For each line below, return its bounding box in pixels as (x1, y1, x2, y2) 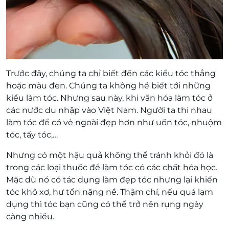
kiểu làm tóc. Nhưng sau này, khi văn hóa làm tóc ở (6, 93, 213, 103)
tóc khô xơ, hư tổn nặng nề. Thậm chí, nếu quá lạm (6, 187, 213, 197)
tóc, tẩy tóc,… (6, 130, 58, 140)
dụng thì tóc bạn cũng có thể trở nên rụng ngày (6, 199, 203, 209)
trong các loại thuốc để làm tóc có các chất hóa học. (6, 163, 217, 172)
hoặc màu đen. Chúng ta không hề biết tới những (6, 81, 211, 90)
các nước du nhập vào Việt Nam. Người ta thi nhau (6, 105, 212, 115)
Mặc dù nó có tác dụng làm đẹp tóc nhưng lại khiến (6, 175, 218, 185)
